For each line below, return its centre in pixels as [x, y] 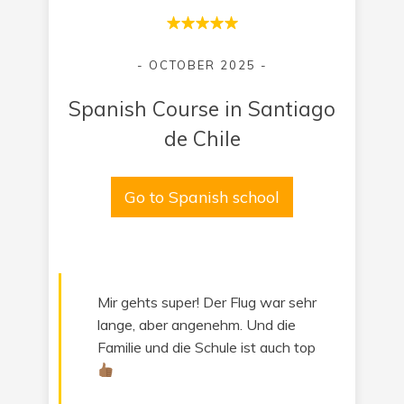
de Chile [202, 138]
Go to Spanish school [202, 197]
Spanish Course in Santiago [202, 109]
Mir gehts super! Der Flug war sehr [207, 302]
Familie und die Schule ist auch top [207, 347]
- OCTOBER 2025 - [202, 65]
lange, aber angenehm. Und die [197, 325]
